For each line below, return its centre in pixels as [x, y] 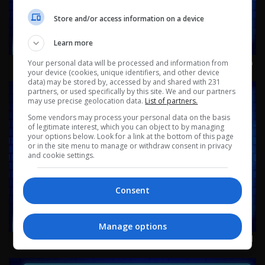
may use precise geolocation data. [87, 101]
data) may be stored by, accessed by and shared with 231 [125, 82]
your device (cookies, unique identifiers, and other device [124, 72]
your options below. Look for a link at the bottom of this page [131, 136]
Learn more [74, 43]
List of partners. [172, 101]
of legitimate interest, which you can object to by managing [126, 127]
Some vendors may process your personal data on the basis [129, 117]
